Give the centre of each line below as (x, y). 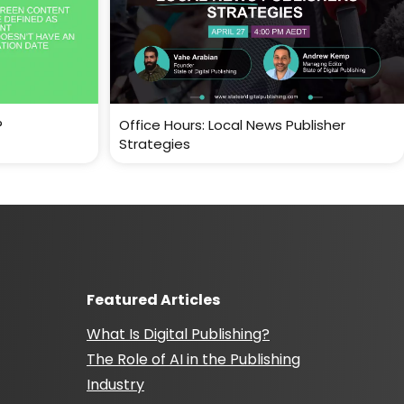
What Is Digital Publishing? (178, 334)
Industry (115, 385)
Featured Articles (153, 300)
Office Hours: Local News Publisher (232, 125)
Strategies (154, 144)
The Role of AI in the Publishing (193, 359)
